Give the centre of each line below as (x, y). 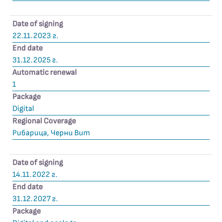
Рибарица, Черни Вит (51, 133)
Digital (23, 109)
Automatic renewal (45, 73)
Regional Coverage (44, 121)
